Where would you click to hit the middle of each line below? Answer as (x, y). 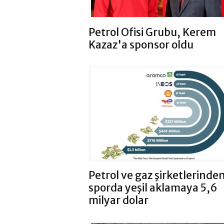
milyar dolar (118, 200)
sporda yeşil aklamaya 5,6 (153, 187)
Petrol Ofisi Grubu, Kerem (152, 32)
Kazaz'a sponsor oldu (141, 45)
